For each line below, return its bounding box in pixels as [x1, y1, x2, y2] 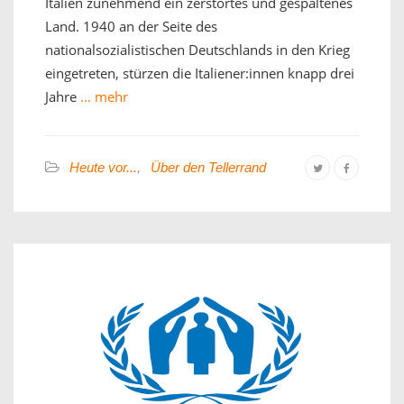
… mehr [77, 87, 128, 106]
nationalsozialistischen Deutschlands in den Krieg [45, 40, 350, 59]
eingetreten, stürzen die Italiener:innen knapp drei [45, 63, 354, 82]
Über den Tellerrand [151, 159, 266, 175]
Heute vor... [69, 159, 137, 175]
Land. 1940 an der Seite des [45, 16, 217, 35]
